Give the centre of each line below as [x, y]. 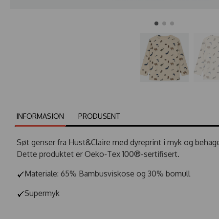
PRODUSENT [99, 116]
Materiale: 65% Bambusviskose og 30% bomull [107, 173]
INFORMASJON [41, 116]
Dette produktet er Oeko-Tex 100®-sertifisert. [100, 154]
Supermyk [42, 193]
